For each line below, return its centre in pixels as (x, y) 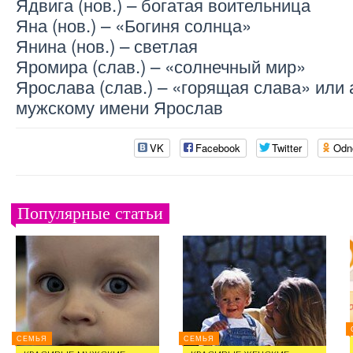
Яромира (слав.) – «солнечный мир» (161, 66)
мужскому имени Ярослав (119, 107)
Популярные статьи (90, 213)
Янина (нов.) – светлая (107, 45)
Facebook (218, 147)
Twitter (287, 147)
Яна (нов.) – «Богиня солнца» (134, 25)
